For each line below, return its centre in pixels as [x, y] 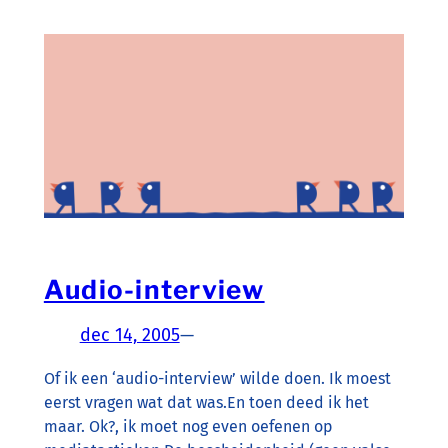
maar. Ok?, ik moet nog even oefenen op [188, 426]
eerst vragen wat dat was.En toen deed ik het [206, 402]
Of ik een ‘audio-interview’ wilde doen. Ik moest [217, 378]
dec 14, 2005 [129, 334]
